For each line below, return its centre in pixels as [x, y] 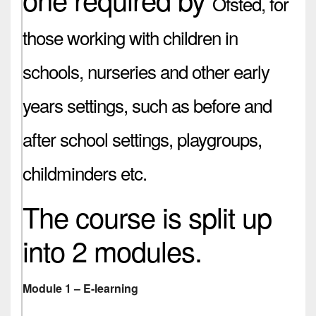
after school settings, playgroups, [142, 138]
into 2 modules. [112, 250]
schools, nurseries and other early [146, 71]
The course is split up [147, 216]
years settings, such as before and [147, 104]
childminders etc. [87, 172]
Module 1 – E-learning [80, 288]
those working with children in [130, 37]
